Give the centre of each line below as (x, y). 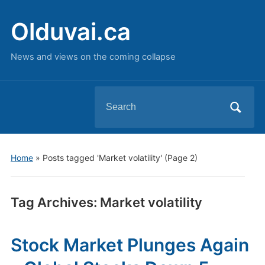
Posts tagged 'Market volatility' (102, 158)
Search (110, 96)
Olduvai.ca (70, 32)
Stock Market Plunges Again (130, 245)
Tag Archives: (55, 202)
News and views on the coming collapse (93, 57)
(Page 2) (180, 158)
